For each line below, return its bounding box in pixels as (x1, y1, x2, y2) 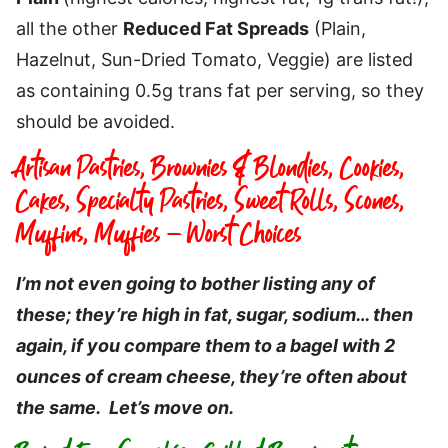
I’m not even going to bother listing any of (16, 272, 375, 294)
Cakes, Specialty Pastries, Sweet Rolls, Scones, (16, 181, 404, 222)
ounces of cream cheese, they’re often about (16, 365, 407, 387)
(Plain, (309, 17, 366, 39)
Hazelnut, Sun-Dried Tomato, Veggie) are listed (16, 48, 413, 70)
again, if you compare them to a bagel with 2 (16, 334, 395, 356)
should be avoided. (16, 110, 175, 132)
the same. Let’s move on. (16, 396, 234, 418)
